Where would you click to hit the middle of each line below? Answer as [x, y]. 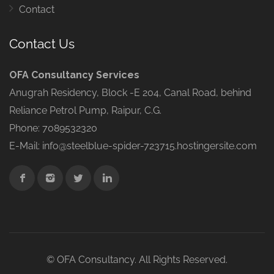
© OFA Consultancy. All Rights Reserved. [137, 260]
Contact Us [42, 44]
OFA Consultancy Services [74, 75]
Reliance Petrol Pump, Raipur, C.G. [85, 111]
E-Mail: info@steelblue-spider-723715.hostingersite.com [133, 146]
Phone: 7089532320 [53, 128]
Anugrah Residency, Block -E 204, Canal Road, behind [130, 93]
